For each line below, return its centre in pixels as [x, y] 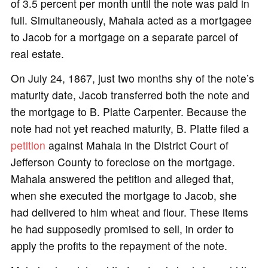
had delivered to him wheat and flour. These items [129, 212]
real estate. [37, 53]
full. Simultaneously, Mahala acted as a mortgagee [131, 20]
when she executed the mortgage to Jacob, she [124, 195]
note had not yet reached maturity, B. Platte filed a [130, 128]
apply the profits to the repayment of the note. [119, 246]
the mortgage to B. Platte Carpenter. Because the [128, 112]
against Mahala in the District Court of [137, 145]
